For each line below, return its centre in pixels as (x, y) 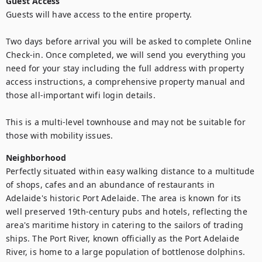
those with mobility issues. (60, 135)
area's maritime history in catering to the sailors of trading (125, 225)
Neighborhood (36, 158)
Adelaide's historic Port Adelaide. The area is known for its (124, 198)
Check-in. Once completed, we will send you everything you (126, 55)
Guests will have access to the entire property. (99, 14)
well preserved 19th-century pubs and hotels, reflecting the (127, 211)
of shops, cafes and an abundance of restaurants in (111, 185)
